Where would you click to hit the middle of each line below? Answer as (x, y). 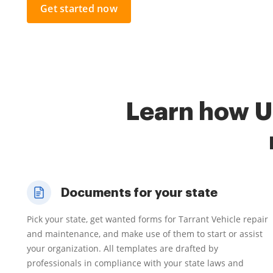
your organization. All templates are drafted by (122, 248)
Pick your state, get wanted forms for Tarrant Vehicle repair (147, 219)
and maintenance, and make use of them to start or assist (145, 234)
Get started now (79, 9)
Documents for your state (139, 193)
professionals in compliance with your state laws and (135, 263)
